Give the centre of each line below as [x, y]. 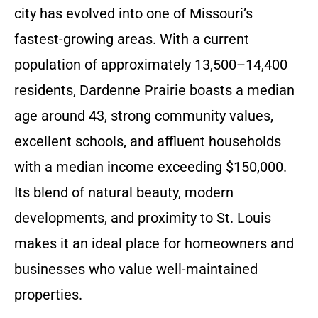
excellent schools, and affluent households [148, 141]
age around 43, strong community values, [144, 116]
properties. [48, 295]
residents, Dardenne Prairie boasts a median [154, 90]
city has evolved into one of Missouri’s [133, 13]
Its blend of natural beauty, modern [124, 192]
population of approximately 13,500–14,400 [151, 65]
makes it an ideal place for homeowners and [154, 243]
